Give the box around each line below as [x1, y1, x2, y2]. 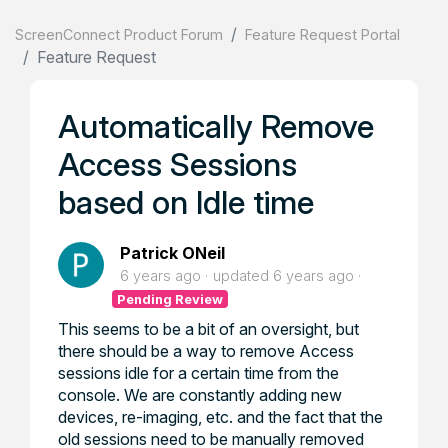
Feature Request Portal [245, 26, 400, 43]
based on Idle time [58, 183, 314, 222]
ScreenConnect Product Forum [15, 26, 223, 43]
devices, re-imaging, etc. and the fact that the [58, 407, 383, 427]
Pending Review [117, 291, 224, 307]
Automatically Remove [58, 107, 374, 146]
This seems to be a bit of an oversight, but [58, 319, 359, 339]
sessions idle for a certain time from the [58, 363, 339, 383]
